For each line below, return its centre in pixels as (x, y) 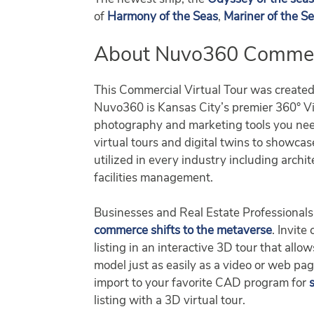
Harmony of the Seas (163, 18)
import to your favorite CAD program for (202, 284)
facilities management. (154, 178)
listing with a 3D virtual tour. (170, 301)
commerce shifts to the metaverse (183, 231)
